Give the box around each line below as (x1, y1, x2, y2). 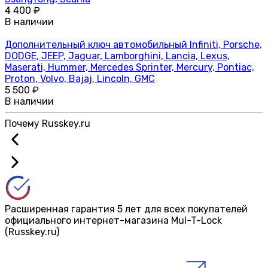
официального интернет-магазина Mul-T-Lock (5, 214, 222, 226)
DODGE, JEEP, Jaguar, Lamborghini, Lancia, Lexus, (5, 50, 230, 62)
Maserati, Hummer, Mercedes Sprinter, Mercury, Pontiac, (5, 61, 254, 73)
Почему (5, 117, 42, 129)
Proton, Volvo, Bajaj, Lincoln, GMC (5, 72, 155, 84)
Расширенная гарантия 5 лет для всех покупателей (5, 203, 248, 215)
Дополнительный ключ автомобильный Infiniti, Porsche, (5, 38, 262, 50)
